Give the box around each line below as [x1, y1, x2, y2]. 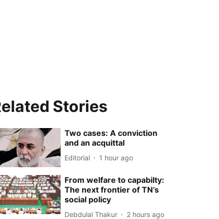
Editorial [65, 153, 90, 162]
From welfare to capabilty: [65, 175, 165, 185]
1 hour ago [99, 153, 133, 162]
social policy [65, 195, 111, 205]
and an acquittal [65, 138, 125, 148]
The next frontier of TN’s [65, 185, 159, 195]
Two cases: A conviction [65, 128, 158, 138]
